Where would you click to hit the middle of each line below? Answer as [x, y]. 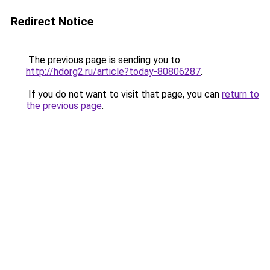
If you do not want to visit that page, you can [124, 94]
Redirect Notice [52, 21]
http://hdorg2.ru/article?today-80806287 [113, 71]
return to [240, 94]
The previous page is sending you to [103, 60]
